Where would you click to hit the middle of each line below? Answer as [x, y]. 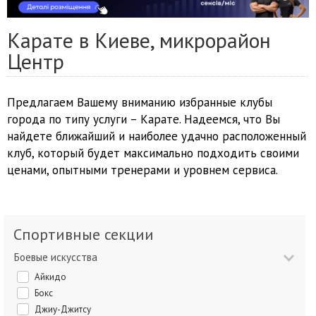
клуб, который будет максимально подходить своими [153, 153]
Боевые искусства [59, 257]
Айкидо [53, 277]
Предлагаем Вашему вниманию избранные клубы [140, 103]
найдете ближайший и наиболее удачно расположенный [157, 136]
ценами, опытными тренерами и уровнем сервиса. [142, 170]
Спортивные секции [88, 235]
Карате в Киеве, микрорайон [139, 40]
